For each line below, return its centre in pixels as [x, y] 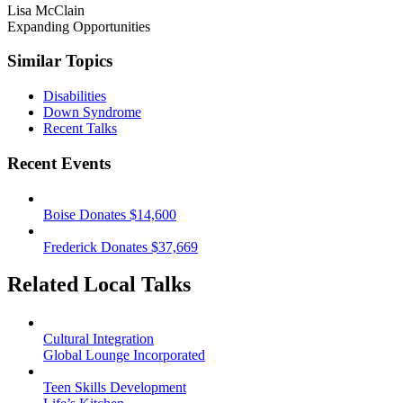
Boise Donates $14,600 [110, 214]
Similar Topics [60, 61]
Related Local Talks [99, 285]
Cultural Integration [99, 339]
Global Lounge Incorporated [124, 355]
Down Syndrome [92, 112]
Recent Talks [80, 129]
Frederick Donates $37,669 [121, 246]
